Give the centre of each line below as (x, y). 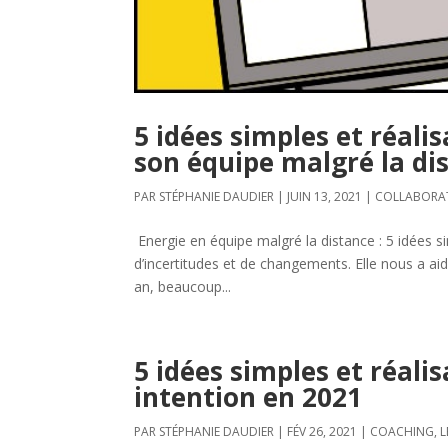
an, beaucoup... (183, 286)
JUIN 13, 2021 (325, 196)
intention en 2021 (248, 396)
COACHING (402, 431)
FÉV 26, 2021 (322, 431)
